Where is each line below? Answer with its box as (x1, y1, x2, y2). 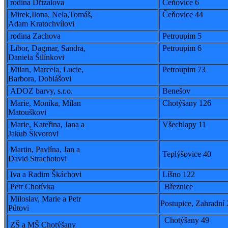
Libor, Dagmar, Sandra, (8, 44, 85, 53)
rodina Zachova (8, 32, 61, 41)
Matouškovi (8, 108, 46, 117)
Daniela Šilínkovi (8, 53, 64, 62)
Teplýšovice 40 (160, 150, 211, 159)
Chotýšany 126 (160, 99, 211, 108)
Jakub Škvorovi (8, 129, 59, 138)
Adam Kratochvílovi (8, 19, 74, 28)
